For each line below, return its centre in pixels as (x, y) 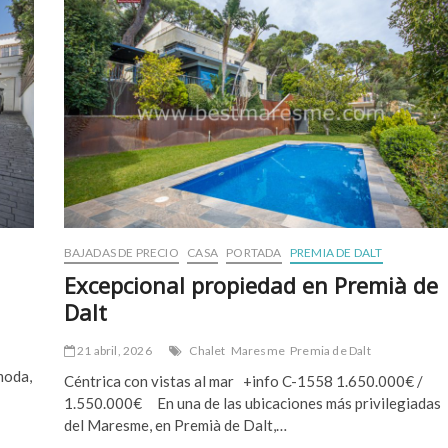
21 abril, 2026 (113, 350)
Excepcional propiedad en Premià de (250, 284)
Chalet (207, 350)
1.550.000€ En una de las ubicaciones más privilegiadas (252, 402)
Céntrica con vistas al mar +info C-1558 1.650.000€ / (243, 380)
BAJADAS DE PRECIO (121, 252)
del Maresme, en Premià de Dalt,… (175, 424)
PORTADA (254, 252)
